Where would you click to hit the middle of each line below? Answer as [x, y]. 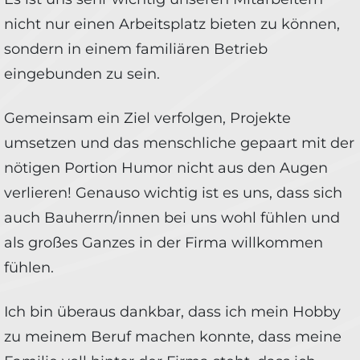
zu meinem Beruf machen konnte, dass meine [173, 336]
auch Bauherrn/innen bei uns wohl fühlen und [172, 217]
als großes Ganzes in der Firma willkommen [164, 242]
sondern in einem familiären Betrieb [136, 49]
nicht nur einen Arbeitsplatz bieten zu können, [172, 24]
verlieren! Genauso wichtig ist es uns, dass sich [173, 192]
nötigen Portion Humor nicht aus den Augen [166, 168]
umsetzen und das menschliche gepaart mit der [179, 143]
